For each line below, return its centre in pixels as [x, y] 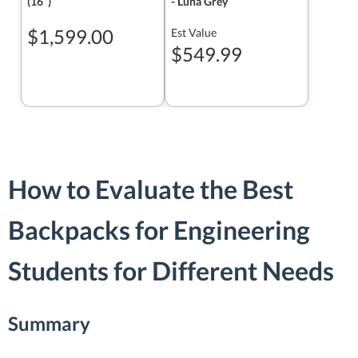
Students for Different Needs [171, 271]
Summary [49, 323]
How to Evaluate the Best [151, 189]
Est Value [194, 32]
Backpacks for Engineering [159, 230]
